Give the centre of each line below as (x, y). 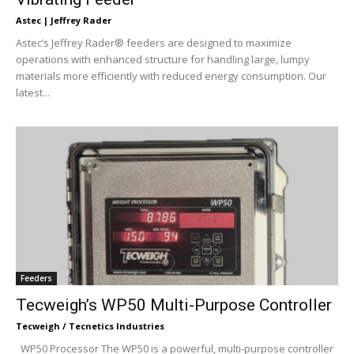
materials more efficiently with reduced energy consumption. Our (171, 75)
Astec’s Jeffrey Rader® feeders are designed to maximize (154, 42)
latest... (33, 92)
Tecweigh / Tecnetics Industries (90, 326)
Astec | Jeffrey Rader (64, 20)
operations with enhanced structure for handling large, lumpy (163, 59)
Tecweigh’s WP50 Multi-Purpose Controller (174, 305)
